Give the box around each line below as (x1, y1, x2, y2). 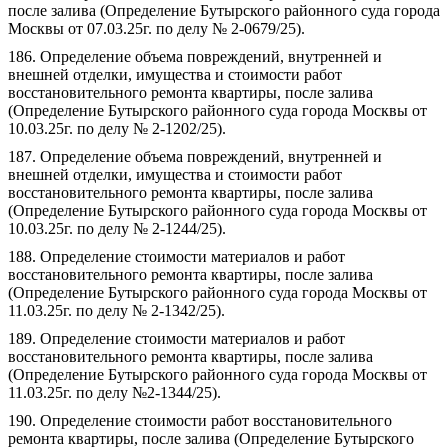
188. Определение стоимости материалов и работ (8, 248, 345, 265)
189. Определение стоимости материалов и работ (8, 330, 345, 347)
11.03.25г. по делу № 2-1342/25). (8, 302, 225, 319)
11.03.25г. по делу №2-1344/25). (8, 384, 221, 401)
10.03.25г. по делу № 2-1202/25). (8, 120, 226, 137)
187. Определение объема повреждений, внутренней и (8, 148, 382, 165)
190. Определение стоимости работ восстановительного (8, 412, 392, 429)
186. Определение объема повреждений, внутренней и (8, 48, 382, 65)
